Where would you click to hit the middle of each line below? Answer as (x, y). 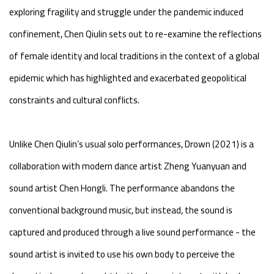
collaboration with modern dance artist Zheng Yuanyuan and (128, 166)
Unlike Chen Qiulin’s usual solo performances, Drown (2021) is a (131, 144)
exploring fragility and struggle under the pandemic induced (126, 12)
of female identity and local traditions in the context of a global (134, 56)
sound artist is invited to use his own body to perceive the (122, 254)
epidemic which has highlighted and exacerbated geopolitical (128, 78)
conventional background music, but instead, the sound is (121, 210)
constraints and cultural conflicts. (74, 100)
